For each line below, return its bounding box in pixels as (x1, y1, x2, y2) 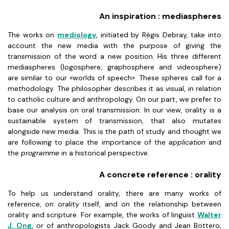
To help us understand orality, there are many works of (8, 189, 221, 198)
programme (21, 148, 59, 157)
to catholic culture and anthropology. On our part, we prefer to (8, 95, 221, 104)
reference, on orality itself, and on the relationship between (8, 199, 221, 209)
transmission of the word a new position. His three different (8, 52, 221, 61)
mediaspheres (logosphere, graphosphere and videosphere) (8, 62, 221, 72)
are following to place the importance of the (8, 138, 169, 147)
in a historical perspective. (59, 148, 149, 157)
